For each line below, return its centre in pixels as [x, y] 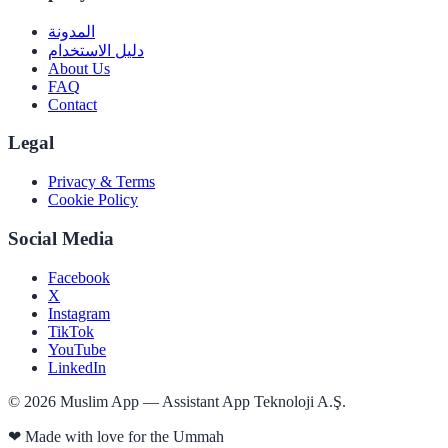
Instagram [79, 313]
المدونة [71, 31]
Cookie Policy [93, 200]
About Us [79, 68]
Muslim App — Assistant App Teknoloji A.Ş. [201, 401]
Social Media [61, 238]
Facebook [79, 277]
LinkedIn [77, 367]
